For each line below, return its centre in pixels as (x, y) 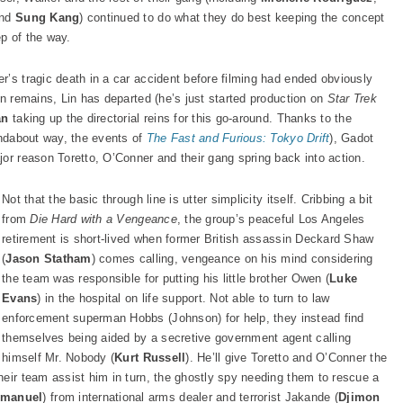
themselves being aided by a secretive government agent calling (177, 338)
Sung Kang (48, 18)
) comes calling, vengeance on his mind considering (232, 259)
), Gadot (352, 138)
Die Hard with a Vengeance (103, 219)
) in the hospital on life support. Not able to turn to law (184, 298)
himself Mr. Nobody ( (58, 358)
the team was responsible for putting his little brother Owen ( (166, 278)
